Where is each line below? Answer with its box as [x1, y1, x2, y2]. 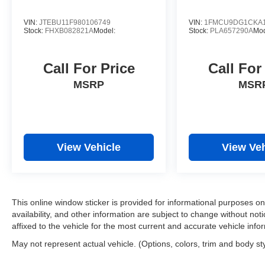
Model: [93, 27, 115, 35]
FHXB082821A [45, 27, 93, 35]
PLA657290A [210, 27, 254, 35]
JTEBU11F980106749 [39, 18, 111, 27]
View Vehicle [57, 141, 121, 154]
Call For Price [43, 60, 135, 77]
